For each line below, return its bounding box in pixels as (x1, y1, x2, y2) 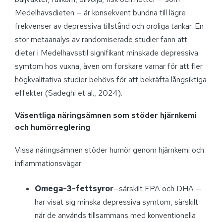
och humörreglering (15, 121, 90, 132)
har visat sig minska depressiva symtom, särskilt (35, 196, 198, 207)
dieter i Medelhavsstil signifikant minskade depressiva (15, 47, 198, 58)
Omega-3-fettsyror (35, 183, 113, 194)
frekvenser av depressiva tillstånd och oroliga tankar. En (15, 20, 204, 31)
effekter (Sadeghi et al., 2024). (15, 87, 122, 98)
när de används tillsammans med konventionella (35, 210, 196, 221)
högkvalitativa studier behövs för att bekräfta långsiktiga (15, 74, 207, 85)
